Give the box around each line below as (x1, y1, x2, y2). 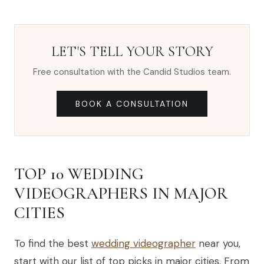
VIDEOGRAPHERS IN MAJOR (14, 183, 228, 204)
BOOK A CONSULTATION (75, 98, 189, 110)
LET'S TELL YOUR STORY (51, 43, 213, 61)
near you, (196, 237, 240, 250)
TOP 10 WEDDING (14, 164, 144, 184)
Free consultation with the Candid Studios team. (33, 66, 231, 78)
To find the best (14, 237, 91, 250)
